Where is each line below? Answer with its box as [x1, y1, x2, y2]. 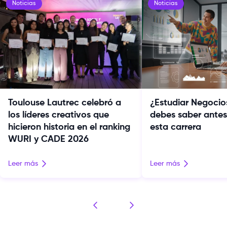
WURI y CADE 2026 [8, 134, 89, 144]
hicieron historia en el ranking [8, 122, 130, 132]
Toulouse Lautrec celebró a [8, 98, 121, 107]
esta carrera [150, 122, 201, 132]
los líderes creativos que [8, 110, 109, 120]
